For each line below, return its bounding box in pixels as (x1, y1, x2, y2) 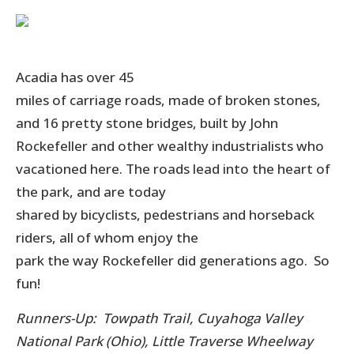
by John (228, 113, 278, 132)
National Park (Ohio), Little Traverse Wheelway (16, 331, 313, 350)
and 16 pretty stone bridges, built (16, 113, 228, 132)
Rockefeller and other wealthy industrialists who (16, 136, 324, 155)
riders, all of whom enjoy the (16, 228, 198, 247)
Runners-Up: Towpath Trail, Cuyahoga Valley (16, 308, 303, 327)
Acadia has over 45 (16, 67, 134, 86)
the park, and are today (16, 182, 166, 201)
